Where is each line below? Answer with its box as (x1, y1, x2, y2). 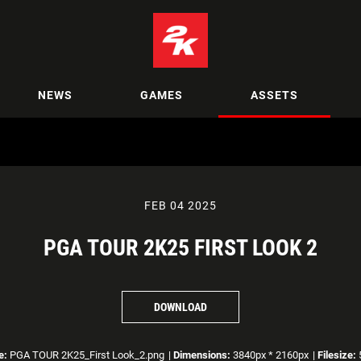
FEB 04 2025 (144, 199, 217, 212)
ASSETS (251, 88, 298, 102)
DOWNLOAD (154, 300, 207, 313)
